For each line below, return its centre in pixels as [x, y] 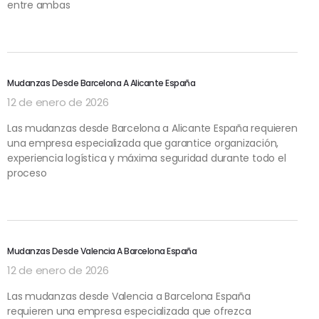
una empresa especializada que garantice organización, [143, 143]
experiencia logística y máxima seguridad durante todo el [147, 158]
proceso [27, 173]
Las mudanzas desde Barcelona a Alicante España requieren [152, 128]
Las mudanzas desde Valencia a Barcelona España [129, 296]
